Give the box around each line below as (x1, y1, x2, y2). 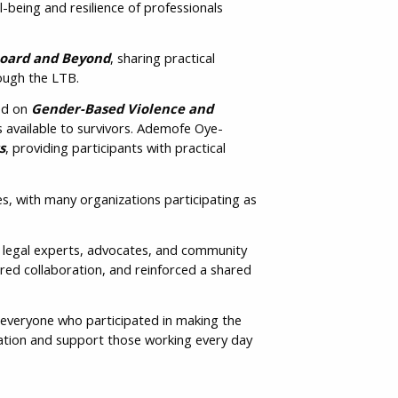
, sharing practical (109, 49, 215, 68)
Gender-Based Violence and (27, 99, 213, 118)
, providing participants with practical (4, 139, 226, 157)
